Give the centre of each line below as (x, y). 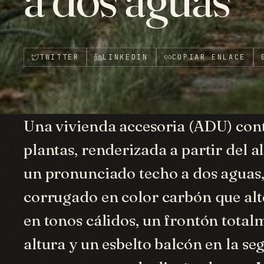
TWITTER (60, 57)
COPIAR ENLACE (209, 57)
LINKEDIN (126, 57)
